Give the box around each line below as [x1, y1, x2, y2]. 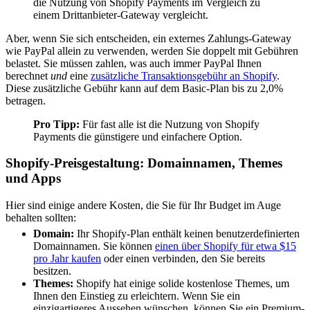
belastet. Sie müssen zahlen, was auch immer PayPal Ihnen [6, 57, 262, 69]
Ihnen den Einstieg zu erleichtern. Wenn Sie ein [33, 289, 240, 302]
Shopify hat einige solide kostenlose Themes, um [73, 277, 289, 289]
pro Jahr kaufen [33, 252, 101, 264]
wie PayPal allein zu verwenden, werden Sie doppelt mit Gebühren [6, 44, 298, 57]
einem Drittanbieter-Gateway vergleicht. [33, 8, 208, 21]
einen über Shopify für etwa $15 [155, 239, 296, 252]
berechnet [6, 69, 51, 82]
